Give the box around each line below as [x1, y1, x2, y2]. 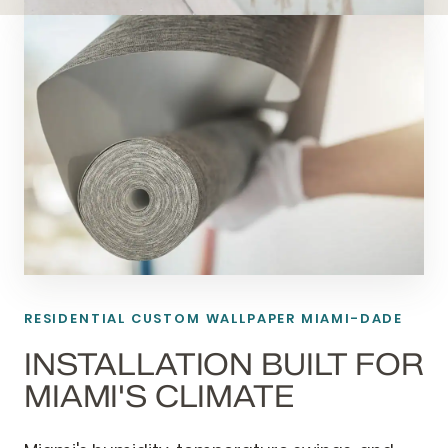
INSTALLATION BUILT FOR [24, 346, 424, 384]
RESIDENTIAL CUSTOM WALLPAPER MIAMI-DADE [24, 309, 403, 329]
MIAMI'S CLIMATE [24, 378, 295, 416]
